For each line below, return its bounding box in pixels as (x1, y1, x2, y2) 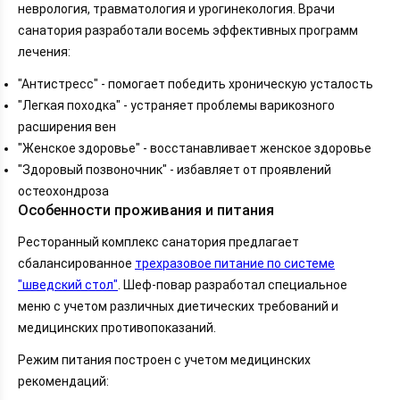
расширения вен (18, 119, 116, 134)
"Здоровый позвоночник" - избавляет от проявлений (18, 162, 331, 177)
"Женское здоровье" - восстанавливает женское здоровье (18, 140, 371, 155)
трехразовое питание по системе (135, 255, 335, 271)
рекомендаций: (18, 373, 109, 388)
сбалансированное (18, 255, 135, 271)
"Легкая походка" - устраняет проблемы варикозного (18, 97, 335, 112)
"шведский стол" (18, 277, 118, 292)
